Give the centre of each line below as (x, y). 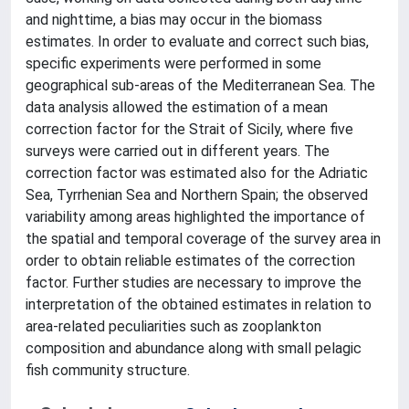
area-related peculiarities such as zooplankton (173, 326)
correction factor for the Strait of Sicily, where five (189, 129)
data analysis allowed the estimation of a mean (177, 107)
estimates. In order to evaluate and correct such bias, (197, 42)
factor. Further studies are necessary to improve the (194, 283)
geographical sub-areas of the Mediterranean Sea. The (200, 85)
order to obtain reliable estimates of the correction (190, 261)
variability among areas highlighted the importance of (195, 217)
